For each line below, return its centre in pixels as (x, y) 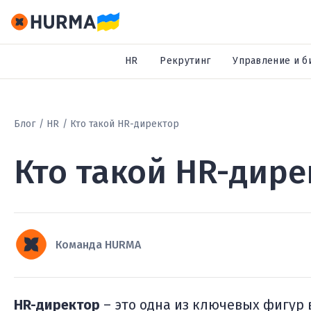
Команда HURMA (98, 245)
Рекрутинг (185, 61)
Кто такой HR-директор (125, 124)
